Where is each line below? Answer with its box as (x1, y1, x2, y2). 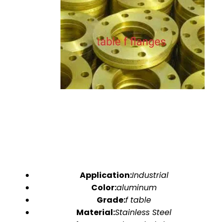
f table (125, 194, 151, 206)
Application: (79, 169, 132, 181)
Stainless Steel (115, 207, 171, 218)
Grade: (97, 194, 125, 206)
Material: (76, 207, 115, 218)
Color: (91, 182, 116, 193)
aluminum (116, 182, 157, 193)
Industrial (131, 169, 168, 181)
